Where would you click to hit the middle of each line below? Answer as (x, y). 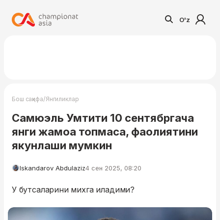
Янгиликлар (62, 99)
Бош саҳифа (27, 99)
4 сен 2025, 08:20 (113, 168)
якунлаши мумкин (62, 145)
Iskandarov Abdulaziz (53, 168)
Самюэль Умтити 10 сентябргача (103, 118)
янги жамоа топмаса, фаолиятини (105, 132)
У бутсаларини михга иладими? (73, 190)
